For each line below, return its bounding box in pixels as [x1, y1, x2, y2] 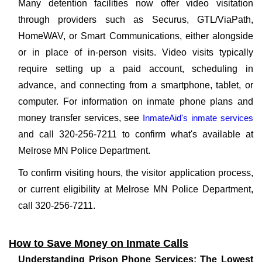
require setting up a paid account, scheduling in [18, 64, 253, 74]
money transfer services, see [18, 113, 143, 123]
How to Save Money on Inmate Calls [9, 237, 188, 249]
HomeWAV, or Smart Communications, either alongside [18, 31, 253, 41]
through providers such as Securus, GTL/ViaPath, [18, 15, 253, 25]
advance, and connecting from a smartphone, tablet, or [18, 80, 253, 90]
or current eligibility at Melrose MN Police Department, [18, 184, 253, 194]
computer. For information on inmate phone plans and [18, 96, 253, 106]
